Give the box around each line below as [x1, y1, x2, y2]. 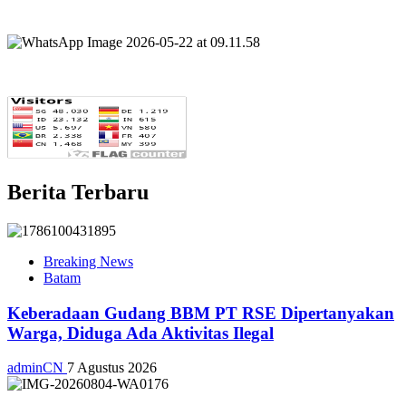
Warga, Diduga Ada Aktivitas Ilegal [7, 323, 274, 343]
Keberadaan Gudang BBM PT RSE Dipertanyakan [7, 303, 394, 323]
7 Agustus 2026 [67, 360, 157, 376]
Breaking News [43, 253, 133, 269]
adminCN [7, 360, 67, 376]
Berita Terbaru [7, 179, 149, 204]
